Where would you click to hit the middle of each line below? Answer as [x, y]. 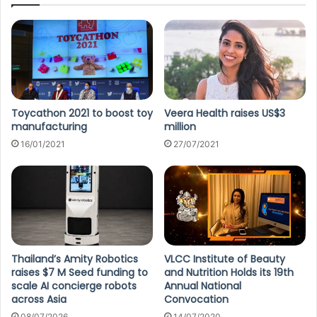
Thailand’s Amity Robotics [75, 259]
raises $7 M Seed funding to [80, 272]
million [180, 127]
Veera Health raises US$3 [225, 114]
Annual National [203, 286]
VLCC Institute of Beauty [225, 259]
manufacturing [49, 127]
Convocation [196, 299]
